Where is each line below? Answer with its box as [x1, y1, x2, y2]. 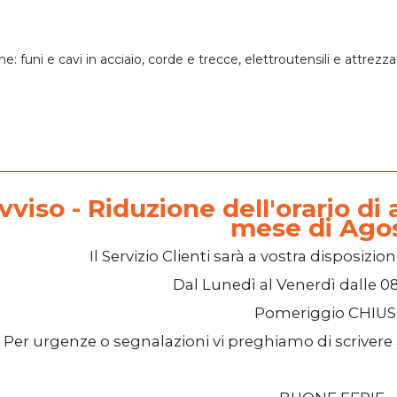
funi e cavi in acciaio [20, 51, 142, 67]
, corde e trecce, [142, 51, 245, 67]
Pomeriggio [254, 303, 348, 322]
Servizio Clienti [101, 246, 210, 265]
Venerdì [276, 275, 336, 293]
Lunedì [202, 275, 256, 293]
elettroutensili [245, 51, 330, 67]
